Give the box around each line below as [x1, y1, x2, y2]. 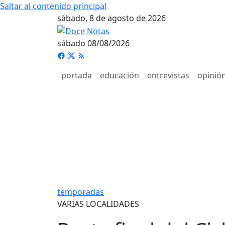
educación [100, 69, 139, 81]
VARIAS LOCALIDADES [57, 198, 139, 209]
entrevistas [147, 69, 189, 81]
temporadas [57, 186, 104, 197]
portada [61, 69, 92, 81]
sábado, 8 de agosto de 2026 [57, 13, 166, 24]
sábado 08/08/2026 [57, 37, 130, 49]
